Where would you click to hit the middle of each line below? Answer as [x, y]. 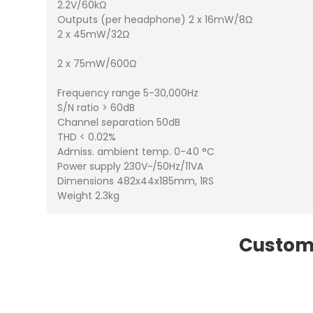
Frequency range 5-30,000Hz [128, 93]
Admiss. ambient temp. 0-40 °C [136, 152]
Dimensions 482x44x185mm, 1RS [136, 181]
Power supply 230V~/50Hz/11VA [131, 167]
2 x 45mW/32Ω [94, 35]
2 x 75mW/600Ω [97, 64]
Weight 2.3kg [89, 196]
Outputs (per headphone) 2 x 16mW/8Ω [155, 20]
